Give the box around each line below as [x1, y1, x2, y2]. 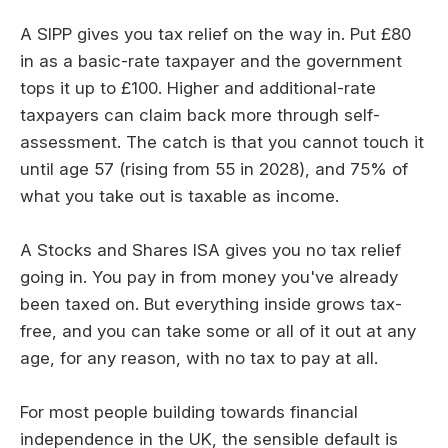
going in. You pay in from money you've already [20, 266, 398, 287]
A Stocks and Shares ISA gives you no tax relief [20, 239, 401, 260]
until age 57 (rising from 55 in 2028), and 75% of [20, 158, 408, 179]
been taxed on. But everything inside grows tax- [20, 293, 402, 314]
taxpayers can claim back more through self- [20, 104, 380, 125]
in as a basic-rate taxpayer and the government [20, 50, 402, 71]
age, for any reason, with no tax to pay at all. [20, 347, 378, 368]
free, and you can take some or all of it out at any [20, 320, 416, 341]
